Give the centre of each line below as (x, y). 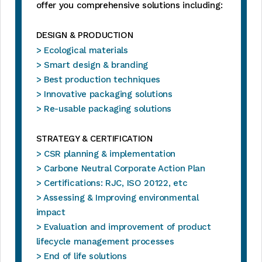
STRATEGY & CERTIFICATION (94, 139)
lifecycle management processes (105, 242)
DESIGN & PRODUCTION (85, 35)
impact (51, 212)
